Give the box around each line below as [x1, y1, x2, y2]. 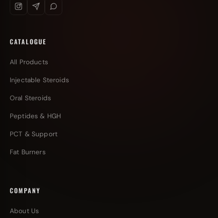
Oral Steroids [10, 94, 51, 102]
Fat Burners [10, 148, 46, 156]
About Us [10, 207, 39, 215]
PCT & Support [10, 130, 57, 138]
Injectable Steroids [10, 76, 69, 84]
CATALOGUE [10, 37, 47, 46]
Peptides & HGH [10, 112, 61, 120]
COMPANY [10, 186, 40, 195]
